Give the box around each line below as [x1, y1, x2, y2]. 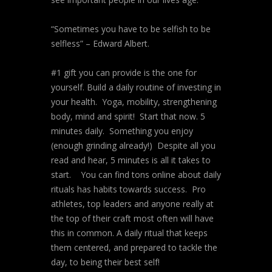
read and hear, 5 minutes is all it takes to [51, 154, 211, 166]
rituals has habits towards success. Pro [51, 183, 206, 195]
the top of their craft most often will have [51, 212, 214, 224]
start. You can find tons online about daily [51, 169, 221, 180]
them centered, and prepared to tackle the [51, 242, 217, 253]
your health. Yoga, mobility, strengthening [51, 96, 217, 107]
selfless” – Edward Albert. [51, 38, 149, 49]
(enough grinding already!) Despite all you [51, 140, 216, 151]
